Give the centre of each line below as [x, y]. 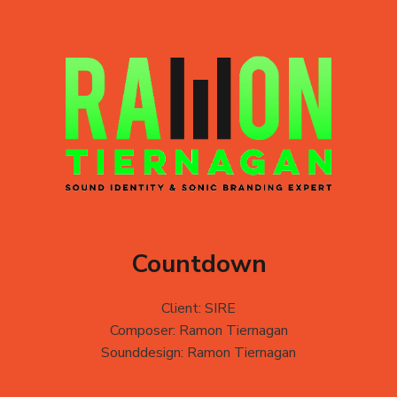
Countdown [198, 264]
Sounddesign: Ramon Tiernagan [198, 352]
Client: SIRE [198, 308]
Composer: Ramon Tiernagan [198, 330]
